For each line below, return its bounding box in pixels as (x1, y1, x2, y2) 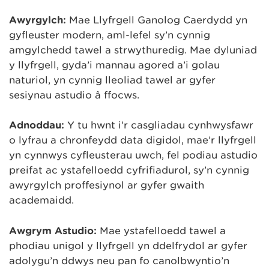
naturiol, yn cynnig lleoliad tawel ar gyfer (9, 74, 216, 86)
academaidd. (9, 195, 74, 207)
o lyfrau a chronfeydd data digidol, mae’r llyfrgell (9, 134, 256, 147)
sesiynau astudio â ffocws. (9, 89, 139, 101)
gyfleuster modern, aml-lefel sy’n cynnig (9, 29, 210, 41)
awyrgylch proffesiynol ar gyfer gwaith (9, 180, 204, 192)
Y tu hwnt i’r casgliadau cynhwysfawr (64, 119, 253, 131)
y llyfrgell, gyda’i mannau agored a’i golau (9, 59, 220, 71)
